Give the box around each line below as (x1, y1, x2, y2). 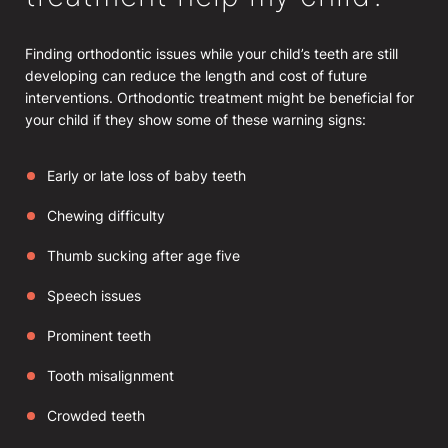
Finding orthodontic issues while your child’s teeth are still (25, 44, 398, 62)
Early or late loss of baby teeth (47, 166, 246, 184)
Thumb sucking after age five (47, 246, 240, 264)
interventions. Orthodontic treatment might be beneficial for (25, 88, 414, 106)
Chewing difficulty (47, 206, 165, 224)
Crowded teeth (47, 406, 145, 424)
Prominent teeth (47, 326, 151, 344)
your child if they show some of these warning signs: (25, 110, 366, 128)
